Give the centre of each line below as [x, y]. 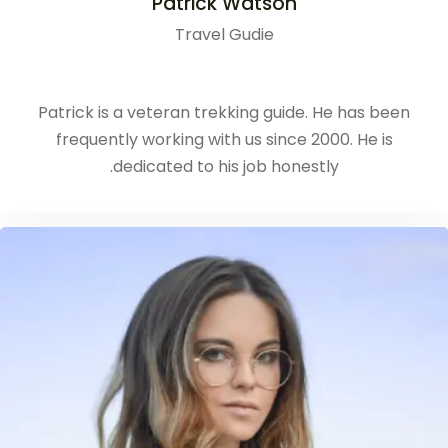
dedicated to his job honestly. [225, 166]
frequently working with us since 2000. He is [224, 139]
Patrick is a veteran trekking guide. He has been [224, 112]
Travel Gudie [224, 34]
